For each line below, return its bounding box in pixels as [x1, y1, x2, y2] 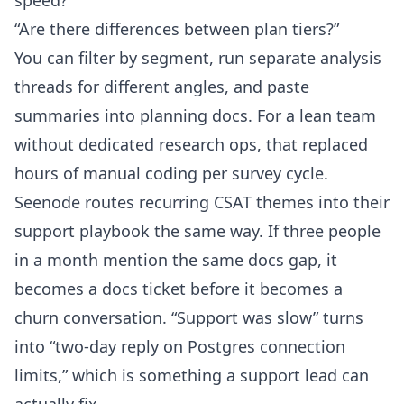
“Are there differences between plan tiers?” [14, 18, 339, 40]
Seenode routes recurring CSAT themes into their [14, 191, 390, 213]
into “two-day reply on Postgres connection [14, 335, 345, 357]
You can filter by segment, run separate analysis [14, 47, 381, 69]
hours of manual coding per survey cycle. [14, 162, 328, 184]
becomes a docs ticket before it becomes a [14, 278, 343, 299]
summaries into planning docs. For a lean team [14, 105, 376, 126]
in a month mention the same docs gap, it [14, 249, 337, 271]
